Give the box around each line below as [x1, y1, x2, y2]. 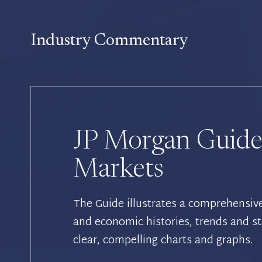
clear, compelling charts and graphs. [73, 230, 253, 250]
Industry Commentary [30, 32, 188, 50]
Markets [73, 157, 164, 184]
